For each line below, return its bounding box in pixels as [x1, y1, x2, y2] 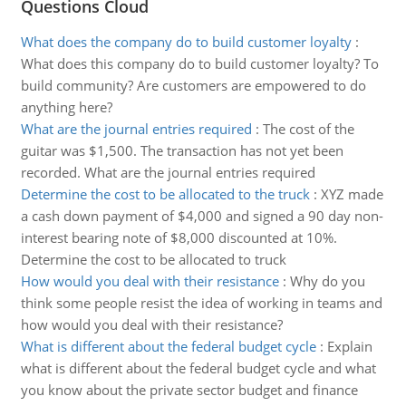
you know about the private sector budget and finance [20, 381, 358, 399]
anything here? [20, 98, 112, 116]
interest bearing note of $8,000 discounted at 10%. [20, 228, 337, 246]
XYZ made [320, 185, 383, 203]
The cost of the [262, 120, 354, 138]
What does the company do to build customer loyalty [20, 33, 352, 51]
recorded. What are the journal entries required [20, 163, 315, 181]
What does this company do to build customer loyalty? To [20, 54, 379, 72]
